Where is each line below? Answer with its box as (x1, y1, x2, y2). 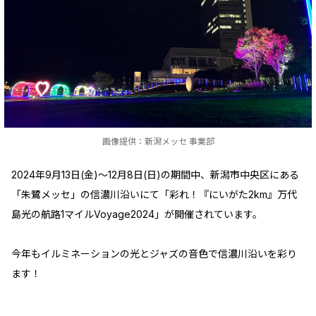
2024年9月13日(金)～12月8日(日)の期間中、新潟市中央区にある (11, 169, 299, 181)
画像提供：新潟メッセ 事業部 (102, 136, 214, 147)
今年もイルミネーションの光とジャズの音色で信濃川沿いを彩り (11, 248, 297, 260)
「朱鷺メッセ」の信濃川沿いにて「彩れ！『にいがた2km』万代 (11, 188, 297, 200)
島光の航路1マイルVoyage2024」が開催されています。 (11, 208, 262, 220)
